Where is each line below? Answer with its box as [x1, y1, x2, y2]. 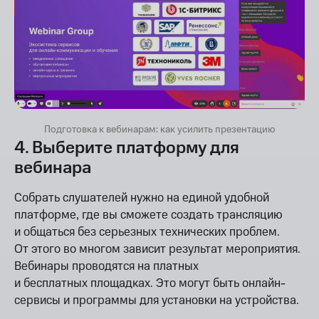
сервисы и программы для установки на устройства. [14, 291, 299, 309]
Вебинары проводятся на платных [14, 257, 199, 275]
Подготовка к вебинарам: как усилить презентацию [44, 122, 275, 137]
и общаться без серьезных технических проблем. [14, 223, 280, 241]
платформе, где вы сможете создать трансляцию [14, 206, 283, 224]
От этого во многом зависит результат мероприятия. [14, 240, 300, 258]
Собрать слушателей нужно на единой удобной [14, 189, 269, 206]
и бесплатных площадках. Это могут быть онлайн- [14, 274, 286, 292]
